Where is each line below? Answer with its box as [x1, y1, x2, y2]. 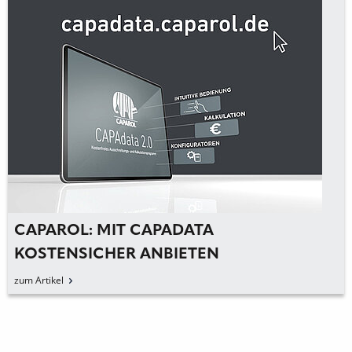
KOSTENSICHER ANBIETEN [7, 247, 213, 263]
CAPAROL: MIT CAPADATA [7, 223, 207, 240]
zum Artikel [7, 273, 57, 288]
